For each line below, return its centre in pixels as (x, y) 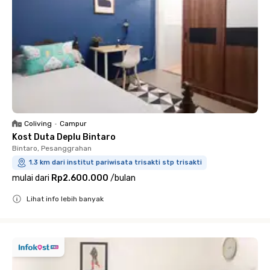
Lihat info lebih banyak (65, 199)
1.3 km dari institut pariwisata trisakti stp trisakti (115, 162)
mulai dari (31, 178)
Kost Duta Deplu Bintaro (64, 137)
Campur (73, 124)
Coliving (38, 124)
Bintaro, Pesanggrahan (52, 148)
